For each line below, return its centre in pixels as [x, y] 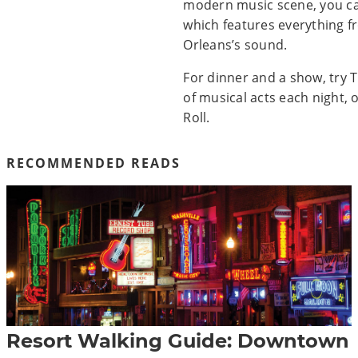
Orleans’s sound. [237, 45]
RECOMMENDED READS [93, 163]
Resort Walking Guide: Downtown [178, 341]
